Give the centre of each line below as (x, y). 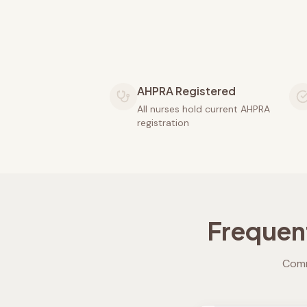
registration (163, 123)
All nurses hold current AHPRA (204, 109)
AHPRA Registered (186, 91)
